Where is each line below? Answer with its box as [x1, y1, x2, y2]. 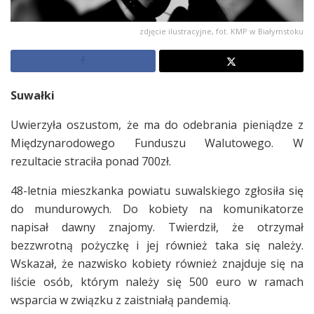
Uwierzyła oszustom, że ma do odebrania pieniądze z [11, 117, 303, 133]
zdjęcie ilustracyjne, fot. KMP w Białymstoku [139, 26, 303, 37]
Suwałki [11, 88, 55, 104]
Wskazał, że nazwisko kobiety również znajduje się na [11, 256, 303, 272]
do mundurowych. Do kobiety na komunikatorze [11, 201, 303, 217]
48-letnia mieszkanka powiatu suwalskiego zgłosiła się [11, 183, 303, 199]
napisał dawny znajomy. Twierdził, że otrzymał [11, 219, 303, 235]
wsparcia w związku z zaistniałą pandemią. [11, 292, 231, 308]
